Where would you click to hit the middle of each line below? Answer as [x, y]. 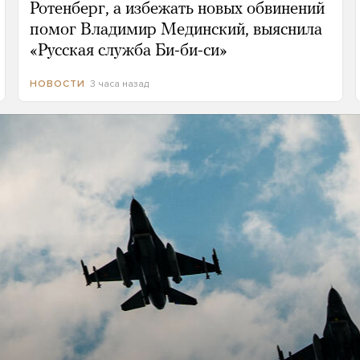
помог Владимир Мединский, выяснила [176, 31]
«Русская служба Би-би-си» [128, 51]
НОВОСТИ [57, 84]
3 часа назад [119, 84]
